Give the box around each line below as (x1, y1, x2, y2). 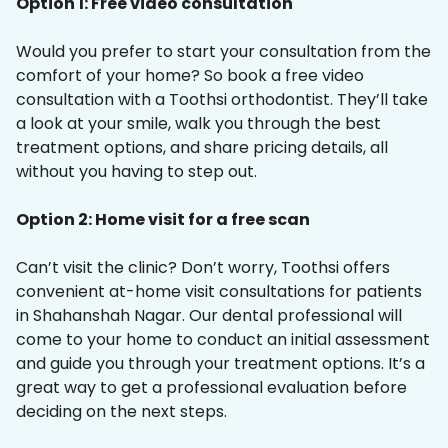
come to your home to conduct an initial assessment (16, 328, 430, 352)
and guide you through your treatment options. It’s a (16, 352, 425, 376)
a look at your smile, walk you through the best (16, 112, 381, 136)
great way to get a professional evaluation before (16, 376, 407, 400)
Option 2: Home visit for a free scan (16, 208, 310, 232)
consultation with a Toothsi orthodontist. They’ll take (16, 88, 428, 112)
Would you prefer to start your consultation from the (16, 40, 431, 64)
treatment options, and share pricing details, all (16, 136, 388, 160)
